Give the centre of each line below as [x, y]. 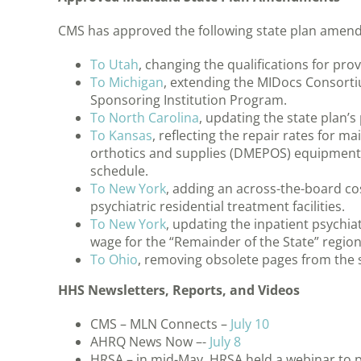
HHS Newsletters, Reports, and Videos [179, 290]
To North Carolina [145, 118]
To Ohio [114, 260]
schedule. [119, 171]
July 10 [250, 324]
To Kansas [121, 136]
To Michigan [127, 83]
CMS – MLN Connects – [160, 324]
